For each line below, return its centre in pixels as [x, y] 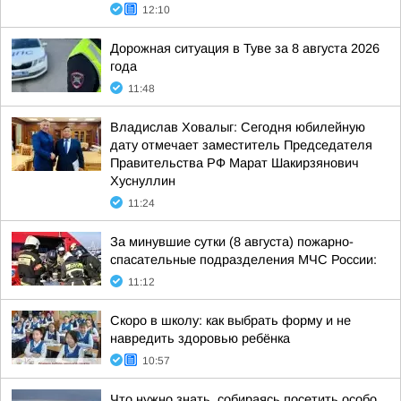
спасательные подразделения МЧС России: [243, 260]
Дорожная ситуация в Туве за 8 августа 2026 [245, 48]
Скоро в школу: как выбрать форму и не [230, 320]
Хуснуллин [143, 181]
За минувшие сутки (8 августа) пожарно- [232, 242]
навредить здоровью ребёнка [200, 338]
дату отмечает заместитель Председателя [241, 145]
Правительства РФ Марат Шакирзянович [235, 163]
